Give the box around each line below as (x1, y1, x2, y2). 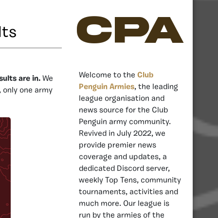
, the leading (134, 83, 178, 91)
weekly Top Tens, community (79, 176, 181, 184)
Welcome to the (79, 71, 137, 79)
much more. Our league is (79, 200, 169, 208)
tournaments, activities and (79, 188, 178, 196)
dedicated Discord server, (79, 164, 170, 173)
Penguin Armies (79, 83, 134, 91)
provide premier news (79, 141, 156, 149)
